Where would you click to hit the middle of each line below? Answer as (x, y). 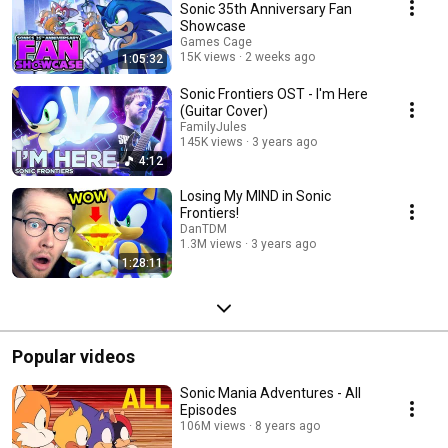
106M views (213, 425)
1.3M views (211, 243)
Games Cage (216, 41)
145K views (211, 141)
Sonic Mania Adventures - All (270, 392)
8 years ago (287, 425)
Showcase (213, 25)
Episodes (208, 409)
